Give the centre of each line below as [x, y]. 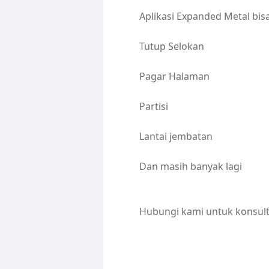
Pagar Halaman [174, 76]
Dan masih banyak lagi [191, 166]
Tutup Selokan [172, 46]
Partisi [155, 106]
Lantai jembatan [176, 136]
